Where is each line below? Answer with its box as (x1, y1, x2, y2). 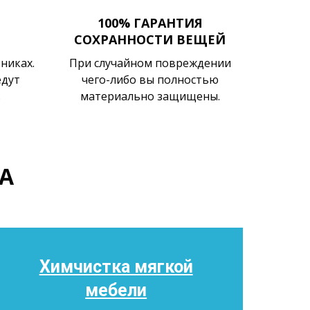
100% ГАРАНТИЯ (97, 15, 203, 31)
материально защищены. (80, 89, 220, 104)
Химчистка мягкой (39, 257, 193, 277)
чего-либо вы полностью (81, 72, 219, 87)
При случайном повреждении (69, 55, 231, 71)
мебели (85, 280, 147, 300)
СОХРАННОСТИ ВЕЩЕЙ (74, 31, 226, 48)
